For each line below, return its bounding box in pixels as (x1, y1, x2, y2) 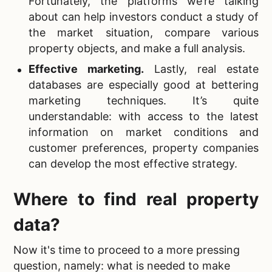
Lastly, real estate (144, 63, 259, 76)
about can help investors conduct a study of (29, 10, 259, 24)
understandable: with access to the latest (29, 110, 259, 123)
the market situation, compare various (29, 26, 259, 39)
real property (146, 189, 259, 210)
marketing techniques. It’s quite (29, 94, 259, 107)
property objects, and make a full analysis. (29, 42, 245, 55)
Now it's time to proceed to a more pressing (13, 243, 240, 257)
